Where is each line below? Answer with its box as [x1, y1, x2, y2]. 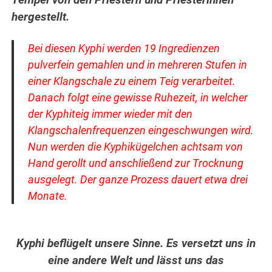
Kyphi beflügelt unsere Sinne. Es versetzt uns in [16, 237, 256, 251]
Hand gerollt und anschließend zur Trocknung [27, 157, 243, 170]
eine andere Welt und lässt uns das [48, 254, 224, 268]
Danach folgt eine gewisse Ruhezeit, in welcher [27, 91, 248, 104]
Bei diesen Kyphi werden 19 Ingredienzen [27, 42, 220, 55]
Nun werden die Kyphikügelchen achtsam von [27, 140, 243, 154]
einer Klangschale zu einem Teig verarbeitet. [27, 75, 236, 88]
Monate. [27, 189, 67, 203]
